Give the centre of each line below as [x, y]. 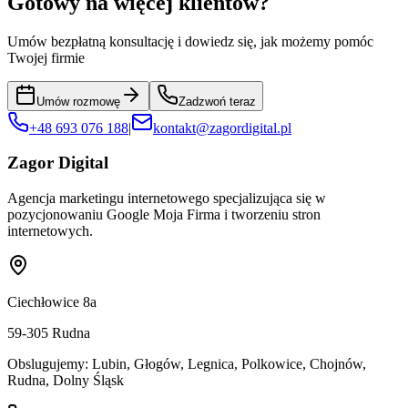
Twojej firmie [46, 57]
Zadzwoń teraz [217, 101]
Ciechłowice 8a [52, 302]
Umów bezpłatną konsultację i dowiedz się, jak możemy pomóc [190, 41]
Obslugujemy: [50, 364]
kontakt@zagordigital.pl [222, 127]
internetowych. [50, 231]
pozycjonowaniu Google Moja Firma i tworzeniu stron [164, 215]
